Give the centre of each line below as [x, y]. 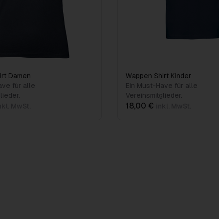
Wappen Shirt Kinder [158, 76]
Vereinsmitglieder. [154, 95]
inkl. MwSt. [174, 106]
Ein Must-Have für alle [162, 86]
